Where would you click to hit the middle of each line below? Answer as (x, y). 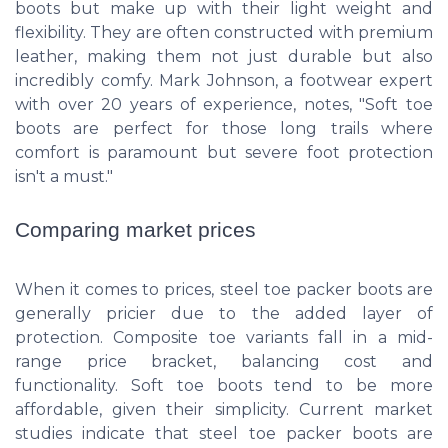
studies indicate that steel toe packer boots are (224, 433)
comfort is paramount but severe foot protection (224, 152)
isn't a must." (64, 176)
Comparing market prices (135, 229)
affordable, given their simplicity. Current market (224, 409)
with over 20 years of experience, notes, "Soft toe (224, 104)
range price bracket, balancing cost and (224, 361)
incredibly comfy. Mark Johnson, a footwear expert (224, 80)
